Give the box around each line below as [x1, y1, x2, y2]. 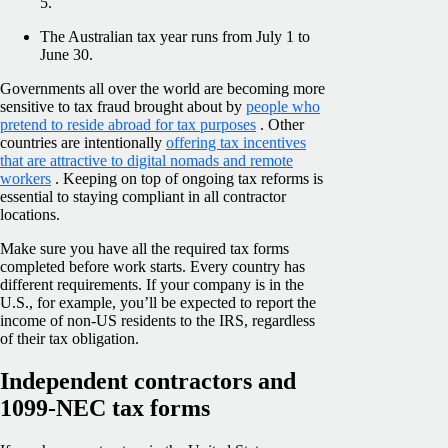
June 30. [40, 46, 93, 64]
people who [246, 98, 320, 116]
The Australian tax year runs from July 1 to [40, 28, 310, 46]
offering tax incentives [166, 134, 306, 152]
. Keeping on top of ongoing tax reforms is [51, 170, 323, 188]
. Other [256, 116, 304, 134]
